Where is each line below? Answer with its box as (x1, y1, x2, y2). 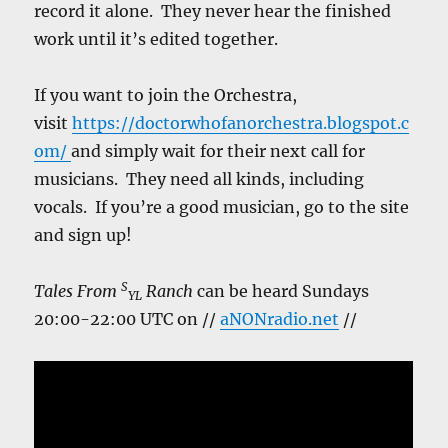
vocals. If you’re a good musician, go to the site (34, 197, 410, 217)
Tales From (34, 281, 122, 301)
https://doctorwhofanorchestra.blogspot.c (72, 113, 410, 133)
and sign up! (34, 225, 133, 245)
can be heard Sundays (193, 281, 370, 301)
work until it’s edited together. (34, 29, 279, 49)
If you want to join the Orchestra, (34, 85, 298, 105)
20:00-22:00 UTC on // (34, 309, 221, 329)
